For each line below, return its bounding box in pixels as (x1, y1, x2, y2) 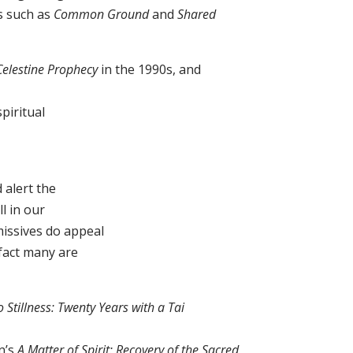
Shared (176, 6, 216, 24)
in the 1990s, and (97, 61, 201, 79)
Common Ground (53, 6, 149, 24)
